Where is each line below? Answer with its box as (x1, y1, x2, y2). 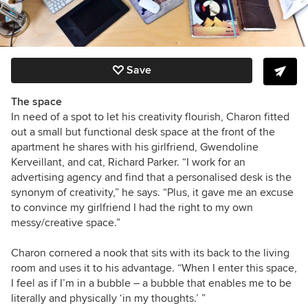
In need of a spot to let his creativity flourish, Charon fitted (11, 109, 289, 124)
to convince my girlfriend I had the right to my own (11, 200, 253, 214)
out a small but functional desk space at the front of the (11, 124, 275, 139)
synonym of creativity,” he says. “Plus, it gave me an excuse (11, 185, 294, 199)
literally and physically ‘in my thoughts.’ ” (11, 291, 206, 305)
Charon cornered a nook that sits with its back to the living (11, 245, 289, 260)
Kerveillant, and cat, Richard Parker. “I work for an (11, 155, 245, 169)
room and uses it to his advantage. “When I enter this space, (11, 261, 297, 275)
